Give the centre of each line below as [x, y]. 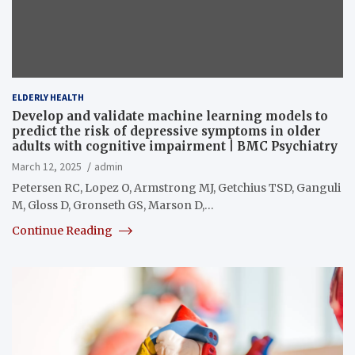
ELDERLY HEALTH [48, 97]
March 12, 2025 [47, 166]
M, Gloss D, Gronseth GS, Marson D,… [113, 205]
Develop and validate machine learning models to [170, 116]
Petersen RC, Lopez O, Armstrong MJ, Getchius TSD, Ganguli [176, 187]
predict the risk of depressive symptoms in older [166, 131]
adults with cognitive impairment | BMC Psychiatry [175, 146]
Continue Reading [63, 230]
